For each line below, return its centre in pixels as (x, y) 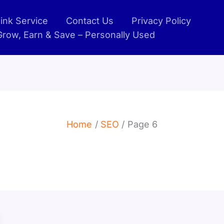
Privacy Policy (161, 20)
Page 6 (142, 124)
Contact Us (90, 20)
